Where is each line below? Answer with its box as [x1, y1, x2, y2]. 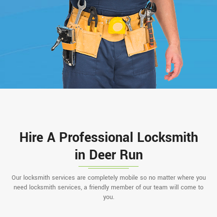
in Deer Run [74, 145, 143, 165]
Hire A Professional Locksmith [19, 128, 198, 147]
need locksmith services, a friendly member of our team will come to [14, 183, 203, 192]
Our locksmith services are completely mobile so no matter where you [11, 173, 206, 182]
